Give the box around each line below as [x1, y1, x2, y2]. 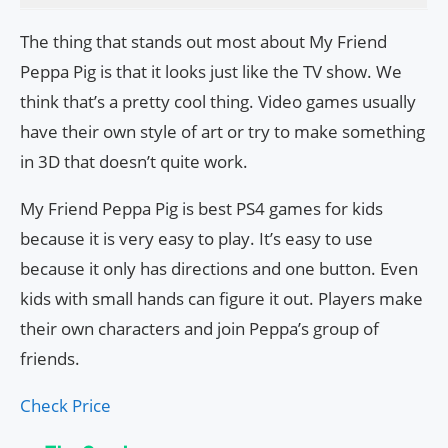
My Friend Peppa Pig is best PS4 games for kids [20, 197, 383, 221]
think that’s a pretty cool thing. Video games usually [20, 90, 416, 114]
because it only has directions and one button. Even [20, 257, 418, 281]
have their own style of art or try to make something [20, 120, 425, 144]
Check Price [20, 394, 111, 418]
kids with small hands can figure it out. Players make [20, 287, 423, 311]
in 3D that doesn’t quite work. [20, 150, 248, 174]
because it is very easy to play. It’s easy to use [20, 227, 373, 251]
